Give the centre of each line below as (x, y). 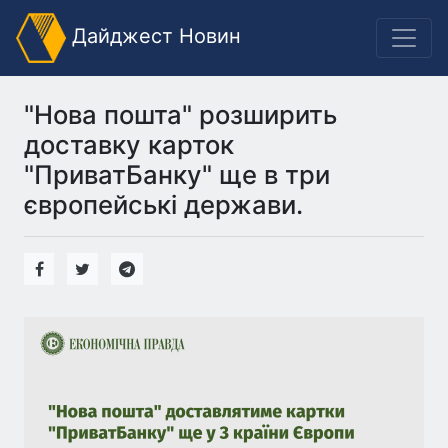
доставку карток (129, 144)
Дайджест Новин (153, 36)
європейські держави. (163, 204)
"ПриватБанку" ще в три (177, 174)
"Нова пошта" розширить (180, 114)
